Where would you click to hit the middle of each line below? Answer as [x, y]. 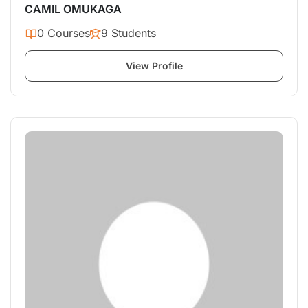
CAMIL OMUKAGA [73, 9]
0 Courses [64, 33]
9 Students [129, 33]
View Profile [154, 66]
